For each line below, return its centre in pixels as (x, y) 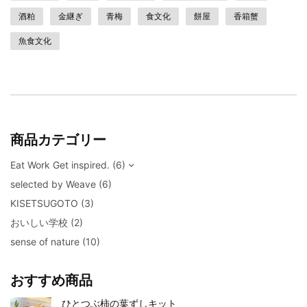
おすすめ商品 (51, 281)
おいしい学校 (39, 223)
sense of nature (45, 242)
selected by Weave (53, 184)
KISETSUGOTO (44, 204)
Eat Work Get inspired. (60, 165)
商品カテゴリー (58, 140)
